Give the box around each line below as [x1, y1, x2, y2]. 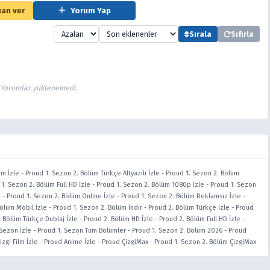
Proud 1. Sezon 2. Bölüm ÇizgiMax [154, 238, 256, 246]
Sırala [189, 30, 212, 39]
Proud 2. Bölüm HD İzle [84, 215, 153, 223]
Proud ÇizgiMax [102, 238, 148, 246]
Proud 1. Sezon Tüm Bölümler [37, 227, 126, 234]
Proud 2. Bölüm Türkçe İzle [148, 204, 230, 212]
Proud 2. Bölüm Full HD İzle [159, 215, 240, 223]
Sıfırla [231, 30, 254, 39]
